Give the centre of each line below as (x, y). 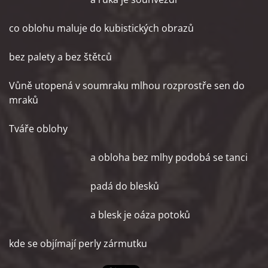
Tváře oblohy (38, 129)
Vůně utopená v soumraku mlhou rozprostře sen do (127, 86)
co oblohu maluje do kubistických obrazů (101, 28)
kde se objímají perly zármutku (78, 243)
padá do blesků (84, 186)
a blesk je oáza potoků (100, 215)
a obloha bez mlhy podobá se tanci (128, 157)
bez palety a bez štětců (60, 57)
